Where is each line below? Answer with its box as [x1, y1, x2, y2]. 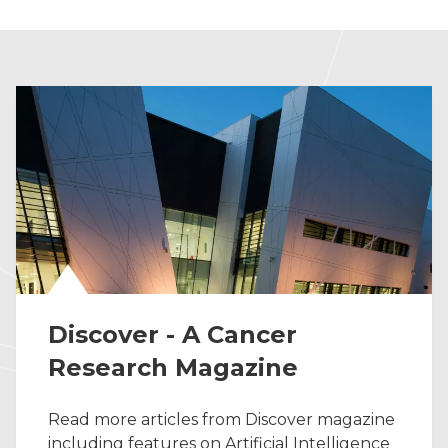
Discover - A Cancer [48, 320, 297, 349]
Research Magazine [48, 353, 298, 382]
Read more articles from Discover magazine [48, 410, 395, 429]
